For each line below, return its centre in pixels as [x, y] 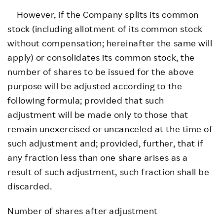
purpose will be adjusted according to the [95, 86]
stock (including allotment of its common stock [105, 28]
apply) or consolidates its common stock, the [101, 57]
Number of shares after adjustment [83, 210]
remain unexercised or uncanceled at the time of [110, 129]
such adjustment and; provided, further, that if [106, 143]
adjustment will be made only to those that [98, 114]
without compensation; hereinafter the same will [110, 43]
